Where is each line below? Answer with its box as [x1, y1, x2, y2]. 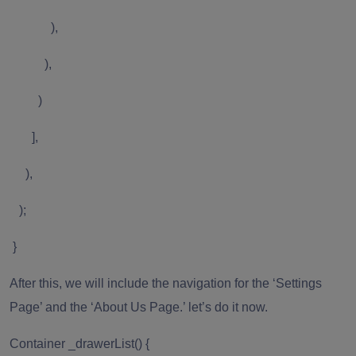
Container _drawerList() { [10, 336, 149, 350]
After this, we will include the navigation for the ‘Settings [10, 276, 322, 290]
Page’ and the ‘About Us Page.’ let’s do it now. [10, 300, 271, 314]
